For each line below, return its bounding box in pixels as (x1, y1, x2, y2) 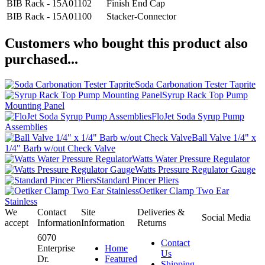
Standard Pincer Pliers (96, 175, 179, 186)
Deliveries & (137, 207, 185, 218)
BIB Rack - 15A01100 (7, 11, 92, 22)
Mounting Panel (5, 101, 64, 111)
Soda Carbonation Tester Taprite (135, 79, 256, 90)
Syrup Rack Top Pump (162, 90, 248, 101)
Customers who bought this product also (5, 35, 248, 51)
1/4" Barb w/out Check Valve (5, 143, 115, 154)
